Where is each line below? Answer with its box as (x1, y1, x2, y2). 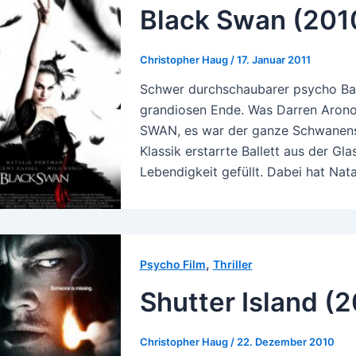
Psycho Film (139, 257, 206, 272)
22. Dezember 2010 (236, 335, 335, 348)
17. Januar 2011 (236, 52, 311, 66)
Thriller (212, 257, 253, 272)
